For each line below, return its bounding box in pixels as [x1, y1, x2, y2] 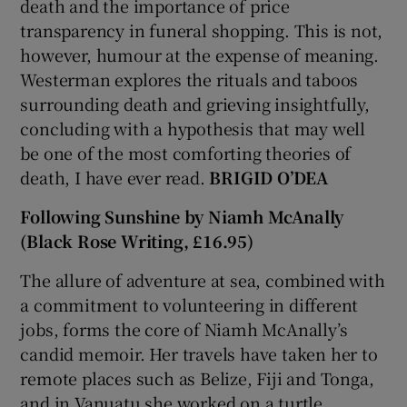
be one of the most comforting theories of [20, 140, 352, 164]
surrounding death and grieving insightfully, [20, 91, 370, 115]
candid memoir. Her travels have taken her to [20, 341, 378, 365]
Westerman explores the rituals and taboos [20, 66, 359, 91]
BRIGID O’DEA [209, 164, 329, 189]
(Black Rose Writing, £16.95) [20, 228, 253, 253]
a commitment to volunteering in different [20, 292, 359, 316]
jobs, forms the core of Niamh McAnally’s [20, 316, 348, 341]
